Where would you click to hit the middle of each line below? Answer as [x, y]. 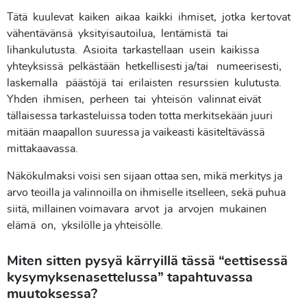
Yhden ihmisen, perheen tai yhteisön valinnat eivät [134, 99]
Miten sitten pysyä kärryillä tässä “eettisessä [149, 261]
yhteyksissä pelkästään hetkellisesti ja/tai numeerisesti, [147, 66]
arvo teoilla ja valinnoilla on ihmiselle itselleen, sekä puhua [146, 193]
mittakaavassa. [42, 149]
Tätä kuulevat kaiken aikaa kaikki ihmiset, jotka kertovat [150, 17]
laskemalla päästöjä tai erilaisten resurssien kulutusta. [146, 83]
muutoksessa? [52, 294]
